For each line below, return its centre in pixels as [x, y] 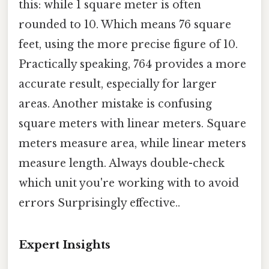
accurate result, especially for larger [118, 84]
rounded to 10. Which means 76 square [125, 24]
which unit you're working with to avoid [129, 183]
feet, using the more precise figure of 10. [128, 44]
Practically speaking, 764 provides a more [132, 64]
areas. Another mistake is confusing [115, 104]
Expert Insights [65, 245]
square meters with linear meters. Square [132, 123]
